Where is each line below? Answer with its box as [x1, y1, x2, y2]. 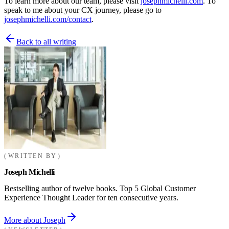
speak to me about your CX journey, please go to [4, 5, 162, 14]
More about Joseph [4, 215, 65, 224]
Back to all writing [16, 37, 76, 46]
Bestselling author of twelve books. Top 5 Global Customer [4, 184, 196, 193]
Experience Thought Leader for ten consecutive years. [4, 193, 178, 202]
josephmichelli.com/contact [4, 14, 91, 24]
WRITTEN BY [8, 152, 57, 159]
